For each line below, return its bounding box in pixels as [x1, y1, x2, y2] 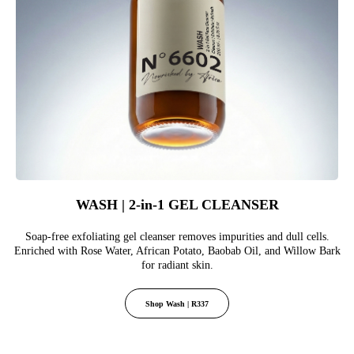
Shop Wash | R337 [145, 299, 209, 309]
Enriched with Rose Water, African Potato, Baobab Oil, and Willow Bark [13, 245, 341, 258]
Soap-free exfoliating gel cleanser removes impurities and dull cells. [24, 231, 330, 243]
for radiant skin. [141, 259, 213, 272]
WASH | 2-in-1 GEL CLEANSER [75, 197, 279, 213]
